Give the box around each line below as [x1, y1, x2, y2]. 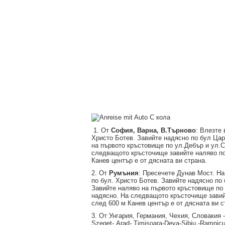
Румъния [109, 169, 139, 177]
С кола [148, 114, 170, 121]
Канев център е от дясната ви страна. [91, 157, 207, 164]
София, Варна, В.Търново [111, 127, 196, 134]
